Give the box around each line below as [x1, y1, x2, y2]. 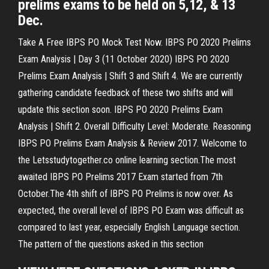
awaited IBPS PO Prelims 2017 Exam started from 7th [18, 171, 223, 183]
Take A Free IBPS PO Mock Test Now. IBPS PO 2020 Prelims [18, 37, 251, 48]
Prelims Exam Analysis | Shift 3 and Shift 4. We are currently [18, 70, 243, 82]
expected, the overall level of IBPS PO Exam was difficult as [18, 205, 244, 216]
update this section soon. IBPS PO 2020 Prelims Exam [18, 104, 223, 115]
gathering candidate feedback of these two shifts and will [18, 87, 233, 98]
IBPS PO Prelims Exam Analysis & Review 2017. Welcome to [18, 138, 247, 149]
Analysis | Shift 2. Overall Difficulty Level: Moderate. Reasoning [18, 121, 251, 132]
